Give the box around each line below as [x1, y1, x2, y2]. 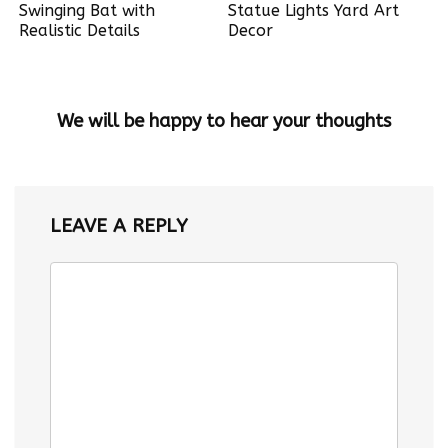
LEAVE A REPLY [50, 215, 188, 237]
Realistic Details [19, 21, 141, 40]
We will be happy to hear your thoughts [57, 110, 391, 132]
